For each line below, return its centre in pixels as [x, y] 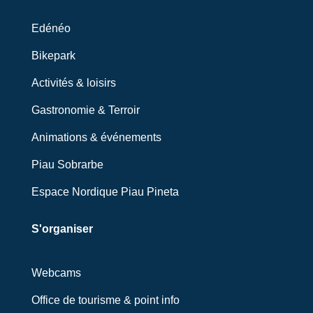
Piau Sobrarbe [67, 165]
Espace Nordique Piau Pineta [105, 192]
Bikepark [53, 56]
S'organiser [62, 229]
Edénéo [51, 29]
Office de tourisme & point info [105, 300]
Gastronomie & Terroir [85, 110]
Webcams [56, 273]
